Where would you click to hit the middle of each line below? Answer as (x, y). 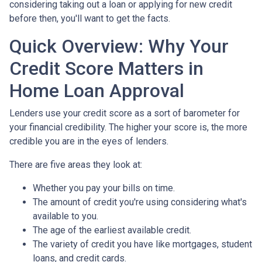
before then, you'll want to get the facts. (91, 18)
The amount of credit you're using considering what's (140, 202)
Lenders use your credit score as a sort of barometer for (125, 113)
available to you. (65, 216)
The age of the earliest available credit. (112, 230)
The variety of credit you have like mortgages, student (142, 244)
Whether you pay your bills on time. (105, 188)
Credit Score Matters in (106, 68)
